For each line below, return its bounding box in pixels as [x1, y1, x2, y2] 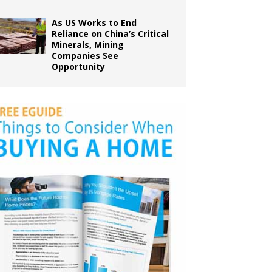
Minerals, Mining [52, 39, 124, 50]
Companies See [52, 50, 119, 61]
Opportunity [52, 61, 106, 72]
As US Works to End [52, 17, 137, 29]
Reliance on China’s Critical [52, 28, 169, 39]
